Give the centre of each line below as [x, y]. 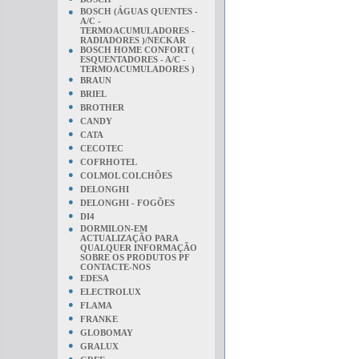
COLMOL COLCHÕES [126, 175]
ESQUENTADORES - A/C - [133, 59]
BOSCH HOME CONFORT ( [137, 50]
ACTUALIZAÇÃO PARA [129, 238]
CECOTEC [102, 148]
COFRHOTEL [109, 162]
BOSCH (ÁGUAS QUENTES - [139, 11]
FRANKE [99, 319]
